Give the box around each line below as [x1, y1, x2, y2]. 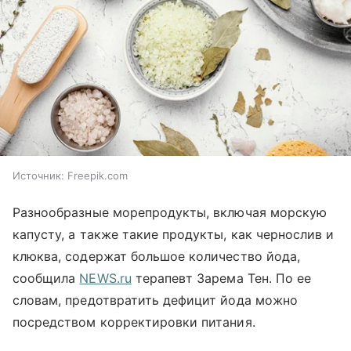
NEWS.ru [79, 270, 132, 287]
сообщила [13, 270, 80, 287]
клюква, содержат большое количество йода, [13, 248, 300, 265]
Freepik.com [67, 169, 128, 183]
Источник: [13, 169, 64, 183]
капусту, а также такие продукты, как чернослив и [13, 226, 335, 243]
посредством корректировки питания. [13, 314, 255, 331]
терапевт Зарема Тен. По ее [131, 270, 312, 287]
